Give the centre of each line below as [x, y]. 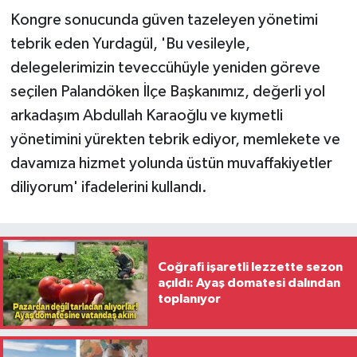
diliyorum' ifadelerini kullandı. [108, 187]
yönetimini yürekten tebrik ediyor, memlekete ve [175, 139]
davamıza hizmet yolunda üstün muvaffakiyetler [171, 163]
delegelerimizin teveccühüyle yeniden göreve [165, 67]
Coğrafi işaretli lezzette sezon [250, 267]
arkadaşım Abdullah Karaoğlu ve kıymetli [146, 115]
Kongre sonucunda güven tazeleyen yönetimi [164, 20]
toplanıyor [189, 299]
